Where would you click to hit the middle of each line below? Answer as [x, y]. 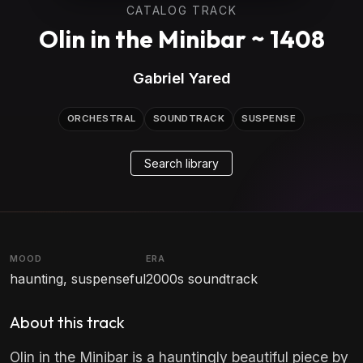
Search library [181, 163]
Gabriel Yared [181, 78]
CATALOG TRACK [181, 10]
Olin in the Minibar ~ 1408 [181, 39]
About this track [67, 322]
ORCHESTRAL [101, 119]
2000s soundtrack [202, 279]
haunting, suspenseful [78, 279]
